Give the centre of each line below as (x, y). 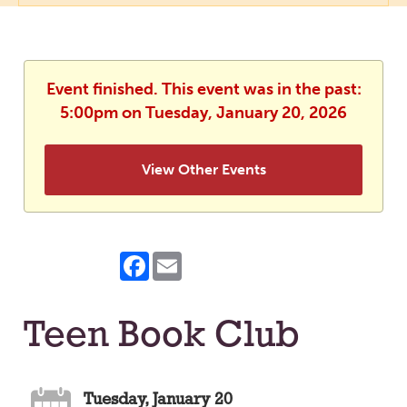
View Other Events (203, 170)
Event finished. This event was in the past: (203, 89)
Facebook (183, 259)
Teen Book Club (161, 337)
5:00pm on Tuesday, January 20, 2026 (203, 113)
